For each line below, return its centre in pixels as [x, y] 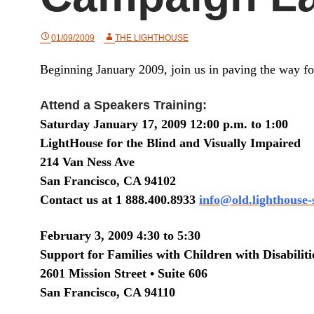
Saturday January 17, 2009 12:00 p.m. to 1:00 [164, 124]
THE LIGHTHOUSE [152, 38]
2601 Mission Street [93, 273]
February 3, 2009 [87, 235]
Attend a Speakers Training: [123, 105]
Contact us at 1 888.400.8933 [118, 200]
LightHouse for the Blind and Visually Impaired [170, 143]
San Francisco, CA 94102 [108, 181]
